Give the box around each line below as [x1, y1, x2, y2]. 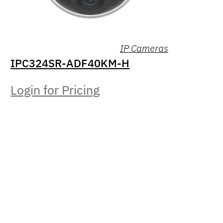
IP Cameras [119, 41, 168, 54]
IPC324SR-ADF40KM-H [10, 56, 130, 71]
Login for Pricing [10, 82, 100, 99]
